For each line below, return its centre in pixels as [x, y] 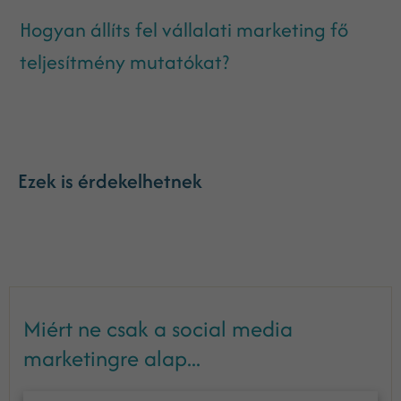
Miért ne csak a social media [158, 328]
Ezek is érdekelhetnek [110, 180]
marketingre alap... [112, 358]
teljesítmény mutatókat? [125, 61]
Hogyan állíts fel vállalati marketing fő [184, 29]
